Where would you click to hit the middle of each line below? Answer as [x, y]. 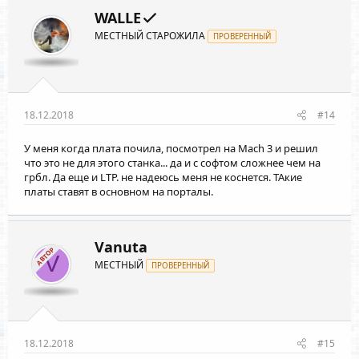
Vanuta [121, 246]
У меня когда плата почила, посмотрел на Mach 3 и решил [171, 148]
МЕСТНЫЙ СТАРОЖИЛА [150, 36]
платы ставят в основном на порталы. [119, 191]
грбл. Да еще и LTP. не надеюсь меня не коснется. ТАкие [163, 177]
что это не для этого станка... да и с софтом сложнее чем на [172, 162]
